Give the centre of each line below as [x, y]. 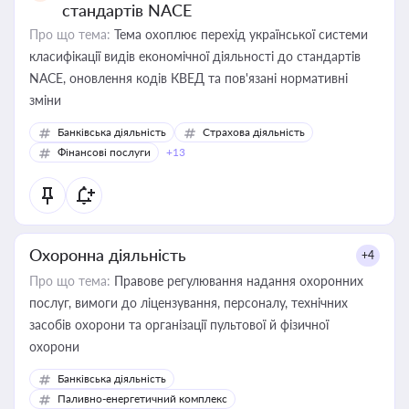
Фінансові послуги [104, 152]
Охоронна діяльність [108, 255]
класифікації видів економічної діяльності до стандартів [195, 56]
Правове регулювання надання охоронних [237, 281]
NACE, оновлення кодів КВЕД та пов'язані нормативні [189, 78]
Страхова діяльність [254, 132]
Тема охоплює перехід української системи [239, 34]
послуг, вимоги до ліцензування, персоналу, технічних [189, 303]
